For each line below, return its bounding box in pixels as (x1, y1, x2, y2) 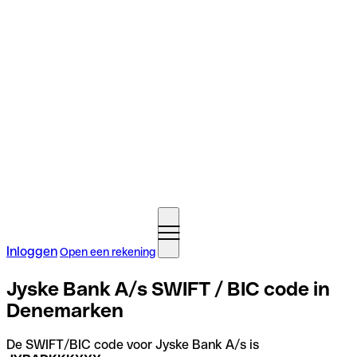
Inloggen (6, 244, 57, 259)
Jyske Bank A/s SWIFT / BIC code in (6, 277, 330, 300)
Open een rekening (60, 245, 155, 258)
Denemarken (6, 299, 124, 321)
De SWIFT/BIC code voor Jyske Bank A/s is (6, 336, 259, 352)
